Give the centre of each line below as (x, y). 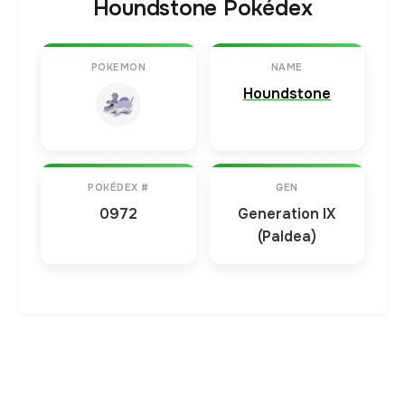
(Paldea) (287, 237)
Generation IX (287, 214)
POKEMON (118, 67)
